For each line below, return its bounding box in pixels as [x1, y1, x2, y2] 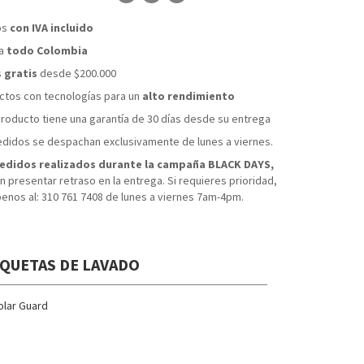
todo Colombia [6, 43, 88, 58]
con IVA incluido [10, 20, 93, 36]
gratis [4, 66, 37, 81]
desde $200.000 [37, 66, 116, 81]
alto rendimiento [142, 89, 235, 104]
